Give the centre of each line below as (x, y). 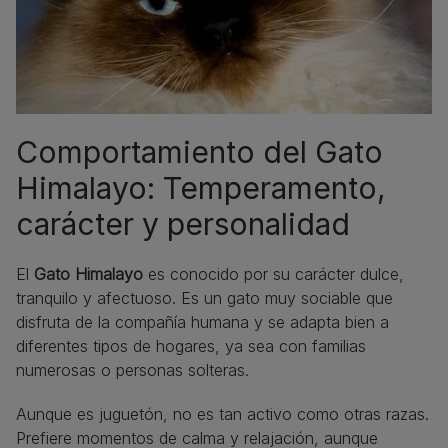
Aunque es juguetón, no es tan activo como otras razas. (222, 414)
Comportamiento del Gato (199, 152)
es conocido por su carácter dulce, (273, 274)
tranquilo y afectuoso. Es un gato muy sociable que (204, 298)
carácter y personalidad (183, 224)
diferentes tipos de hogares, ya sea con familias (191, 346)
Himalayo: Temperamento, (201, 188)
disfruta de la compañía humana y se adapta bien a (202, 322)
